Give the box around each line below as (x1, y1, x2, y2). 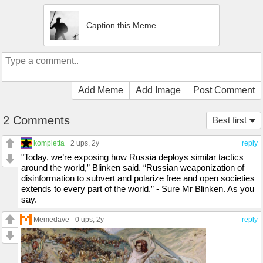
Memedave (33, 215, 69, 223)
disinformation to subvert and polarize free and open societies (21, 173, 255, 183)
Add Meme (78, 85, 123, 95)
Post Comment (193, 85, 255, 95)
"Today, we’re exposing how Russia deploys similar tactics (21, 151, 244, 162)
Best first (213, 114, 247, 125)
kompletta (33, 139, 65, 147)
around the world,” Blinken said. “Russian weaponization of (21, 162, 244, 173)
